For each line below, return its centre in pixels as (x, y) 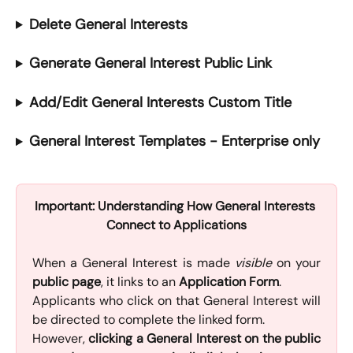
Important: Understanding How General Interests (176, 206)
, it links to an (140, 282)
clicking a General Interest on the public (205, 339)
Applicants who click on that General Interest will (176, 301)
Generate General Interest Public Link (150, 63)
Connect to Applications (176, 225)
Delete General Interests (108, 24)
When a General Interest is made (134, 263)
